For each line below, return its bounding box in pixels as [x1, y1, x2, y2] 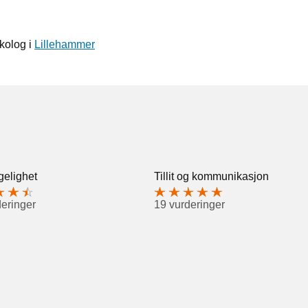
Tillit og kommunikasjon [154, 170, 269, 182]
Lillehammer [34, 38, 95, 50]
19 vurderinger [154, 199, 225, 211]
